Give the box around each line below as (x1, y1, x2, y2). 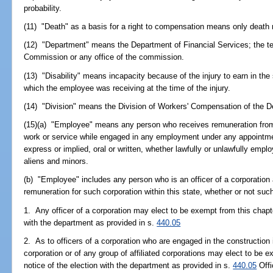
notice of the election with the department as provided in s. (24, 260, 233, 270)
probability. (24, 3, 62, 13)
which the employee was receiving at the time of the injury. (24, 83, 231, 93)
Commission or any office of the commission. (24, 52, 185, 62)
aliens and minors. (24, 157, 89, 166)
